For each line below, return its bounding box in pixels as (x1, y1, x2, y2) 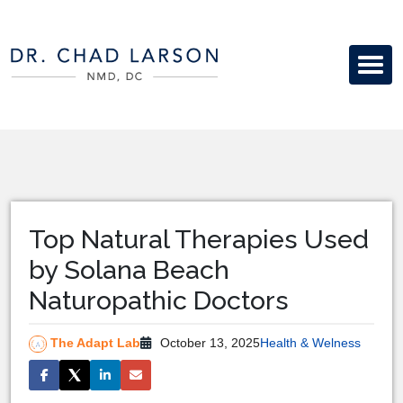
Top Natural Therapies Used (29, 224, 369, 255)
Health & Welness (260, 336, 361, 351)
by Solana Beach (29, 255, 229, 285)
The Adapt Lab (50, 336, 140, 350)
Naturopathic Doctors (29, 285, 289, 316)
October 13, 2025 (157, 336, 260, 351)
